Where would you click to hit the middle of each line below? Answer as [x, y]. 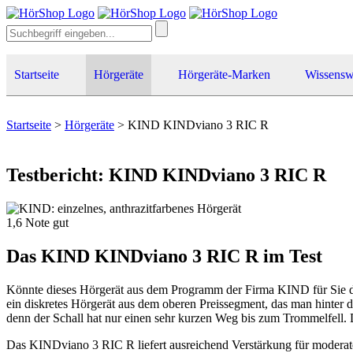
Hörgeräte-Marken [224, 74]
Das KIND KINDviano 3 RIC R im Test [164, 256]
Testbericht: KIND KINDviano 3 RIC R [166, 175]
